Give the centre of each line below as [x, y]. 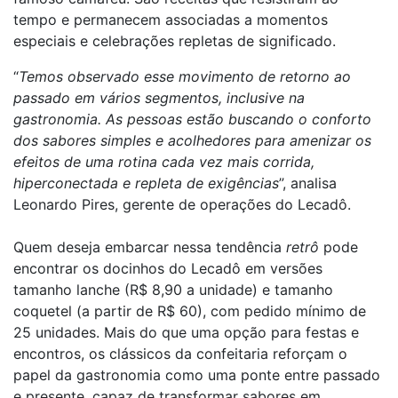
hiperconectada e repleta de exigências [146, 183]
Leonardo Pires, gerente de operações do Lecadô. [182, 204]
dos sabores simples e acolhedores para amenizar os [192, 140]
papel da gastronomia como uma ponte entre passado [197, 375]
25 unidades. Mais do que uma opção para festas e [186, 332]
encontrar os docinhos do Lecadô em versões [168, 268]
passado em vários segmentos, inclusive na [159, 98]
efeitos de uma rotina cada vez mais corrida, [164, 162]
